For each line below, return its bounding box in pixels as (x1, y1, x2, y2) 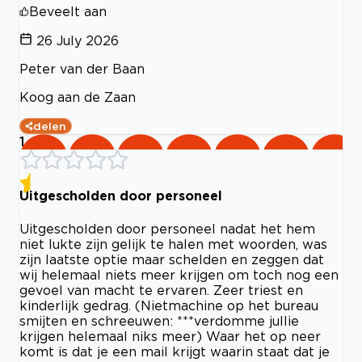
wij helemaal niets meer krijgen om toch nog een (19, 267, 339, 282)
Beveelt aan (29, 4, 107, 19)
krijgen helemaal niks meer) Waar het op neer (19, 328, 321, 343)
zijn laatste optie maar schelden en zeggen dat (19, 251, 324, 267)
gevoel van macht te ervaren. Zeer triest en (19, 282, 303, 297)
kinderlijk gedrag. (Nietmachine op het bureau (19, 297, 318, 313)
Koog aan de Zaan (19, 90, 136, 105)
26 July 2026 (36, 33, 119, 48)
